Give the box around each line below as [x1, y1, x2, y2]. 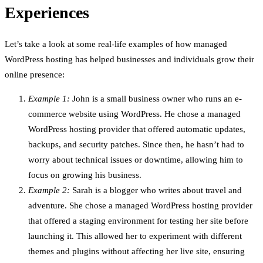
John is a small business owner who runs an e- [70, 94, 242, 103]
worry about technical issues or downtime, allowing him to [28, 155, 243, 164]
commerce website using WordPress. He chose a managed [28, 109, 241, 119]
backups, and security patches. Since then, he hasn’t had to [28, 140, 244, 149]
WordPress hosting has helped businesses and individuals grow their [5, 55, 254, 64]
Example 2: [28, 186, 70, 195]
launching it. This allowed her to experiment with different [28, 231, 242, 241]
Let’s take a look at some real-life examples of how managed [5, 39, 227, 49]
